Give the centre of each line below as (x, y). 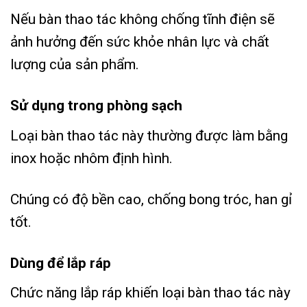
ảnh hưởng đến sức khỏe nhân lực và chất (140, 42)
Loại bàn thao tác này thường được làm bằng (149, 135)
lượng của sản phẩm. (76, 65)
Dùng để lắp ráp (61, 263)
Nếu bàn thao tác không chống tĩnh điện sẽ (143, 20)
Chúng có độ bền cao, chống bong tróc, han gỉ (151, 199)
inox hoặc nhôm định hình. (91, 158)
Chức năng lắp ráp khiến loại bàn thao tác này (150, 293)
